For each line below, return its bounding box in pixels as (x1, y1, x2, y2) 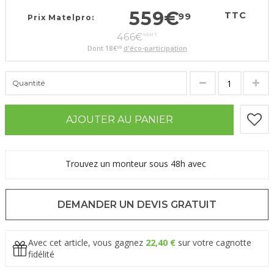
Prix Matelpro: (27, 13, 94, 23)
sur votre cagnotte (176, 237, 251, 249)
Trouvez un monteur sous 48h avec (65, 158, 209, 170)
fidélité (28, 248, 54, 261)
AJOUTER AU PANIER (65, 114, 173, 126)
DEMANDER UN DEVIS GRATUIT (57, 199, 217, 211)
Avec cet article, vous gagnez (28, 237, 146, 249)
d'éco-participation (123, 43, 187, 53)
